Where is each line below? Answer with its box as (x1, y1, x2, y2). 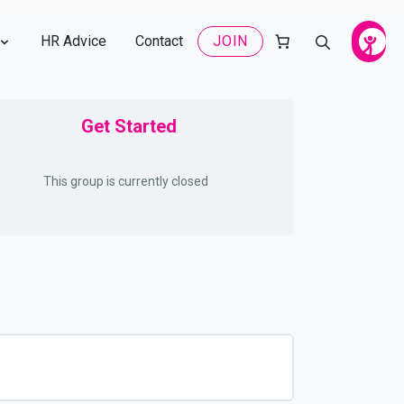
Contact (135, 32, 184, 50)
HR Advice (41, 32, 107, 50)
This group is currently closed (42, 174, 208, 188)
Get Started (80, 115, 177, 137)
